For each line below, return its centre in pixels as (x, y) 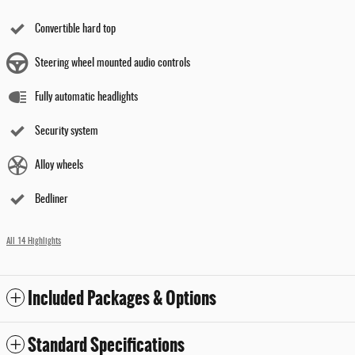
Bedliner (52, 200)
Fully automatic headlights (86, 98)
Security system (67, 132)
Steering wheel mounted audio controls (113, 64)
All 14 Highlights (34, 242)
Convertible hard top (75, 30)
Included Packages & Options (122, 299)
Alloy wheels (59, 166)
